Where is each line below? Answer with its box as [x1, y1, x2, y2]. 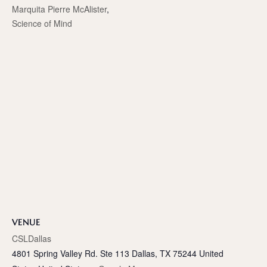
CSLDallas [12, 232, 51, 244]
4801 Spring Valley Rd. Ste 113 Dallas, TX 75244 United [12, 247, 223, 259]
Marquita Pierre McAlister [12, 2, 107, 15]
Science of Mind [12, 17, 72, 29]
